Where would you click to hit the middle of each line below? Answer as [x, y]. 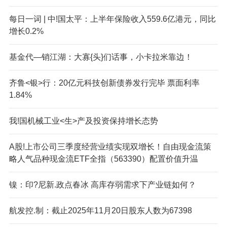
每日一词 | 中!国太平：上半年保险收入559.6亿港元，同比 [112, 19]
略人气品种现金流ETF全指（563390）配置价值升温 [103, 159]
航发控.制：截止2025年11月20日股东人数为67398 [100, 210]
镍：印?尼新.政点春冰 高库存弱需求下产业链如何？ [102, 184]
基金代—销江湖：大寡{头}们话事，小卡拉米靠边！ [101, 57]
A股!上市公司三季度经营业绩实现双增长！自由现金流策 [110, 146]
